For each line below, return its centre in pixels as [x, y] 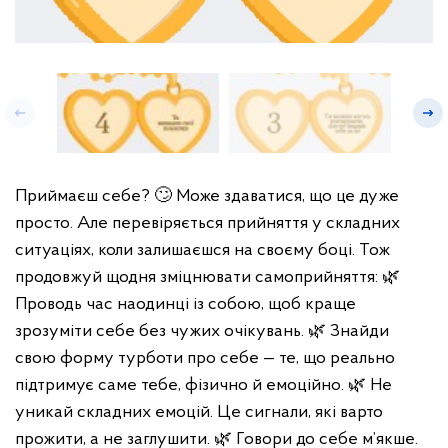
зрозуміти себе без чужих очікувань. [161, 331]
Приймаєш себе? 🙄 [95, 196]
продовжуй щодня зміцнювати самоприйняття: [198, 277]
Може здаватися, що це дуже [287, 196]
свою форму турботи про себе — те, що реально [205, 358]
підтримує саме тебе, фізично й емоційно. [181, 385]
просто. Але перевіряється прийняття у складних [207, 223]
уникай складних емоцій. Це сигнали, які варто [199, 412]
